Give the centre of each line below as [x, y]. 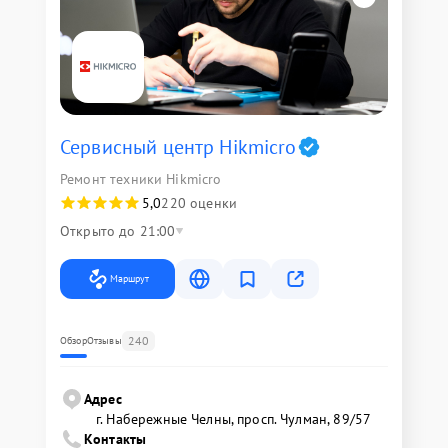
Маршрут [129, 278]
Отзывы [104, 340]
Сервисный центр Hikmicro [178, 146]
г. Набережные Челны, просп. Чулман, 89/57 [234, 418]
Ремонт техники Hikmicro [141, 178]
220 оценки [199, 202]
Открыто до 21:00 [118, 230]
